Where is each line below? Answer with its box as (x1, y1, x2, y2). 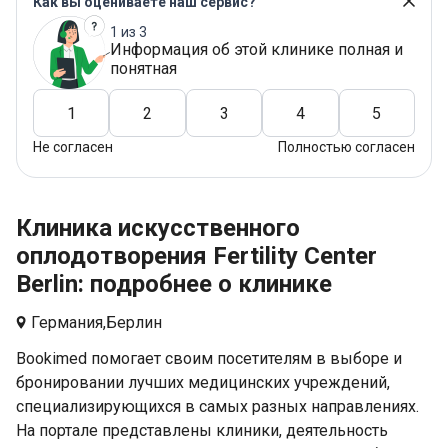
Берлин (106, 313, 162, 332)
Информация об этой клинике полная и (110, 39, 403, 59)
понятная (110, 58, 177, 78)
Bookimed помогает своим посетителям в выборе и (16, 349, 402, 368)
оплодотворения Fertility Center (16, 242, 377, 270)
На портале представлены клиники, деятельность (16, 421, 388, 440)
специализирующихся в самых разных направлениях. (16, 397, 419, 416)
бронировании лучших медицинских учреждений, (16, 373, 390, 392)
